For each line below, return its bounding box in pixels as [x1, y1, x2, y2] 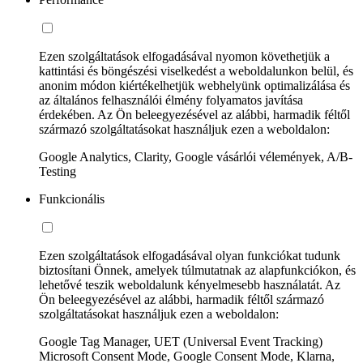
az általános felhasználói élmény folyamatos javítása [39, 93, 303, 108]
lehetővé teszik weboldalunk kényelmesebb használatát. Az [39, 278, 340, 293]
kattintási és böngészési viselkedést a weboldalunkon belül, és [39, 64, 353, 79]
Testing [39, 164, 76, 179]
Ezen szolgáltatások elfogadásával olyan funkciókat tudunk [39, 249, 340, 263]
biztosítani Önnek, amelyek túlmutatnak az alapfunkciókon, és [39, 263, 356, 278]
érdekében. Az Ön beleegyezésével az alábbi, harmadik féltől [39, 108, 350, 122]
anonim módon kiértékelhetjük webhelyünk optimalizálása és [39, 79, 350, 93]
